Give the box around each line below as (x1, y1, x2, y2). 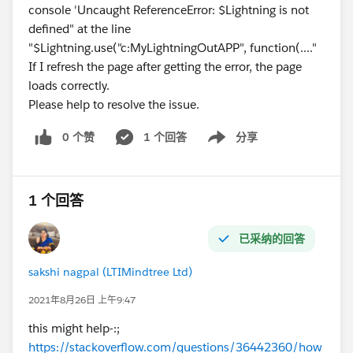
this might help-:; (28, 321, 120, 336)
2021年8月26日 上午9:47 (28, 293, 136, 307)
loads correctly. (28, 77, 110, 93)
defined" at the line (28, 20, 131, 36)
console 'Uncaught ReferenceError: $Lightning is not (28, 2, 309, 17)
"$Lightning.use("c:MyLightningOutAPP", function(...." (28, 39, 317, 55)
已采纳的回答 (239, 232, 305, 247)
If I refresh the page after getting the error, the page (28, 58, 302, 74)
